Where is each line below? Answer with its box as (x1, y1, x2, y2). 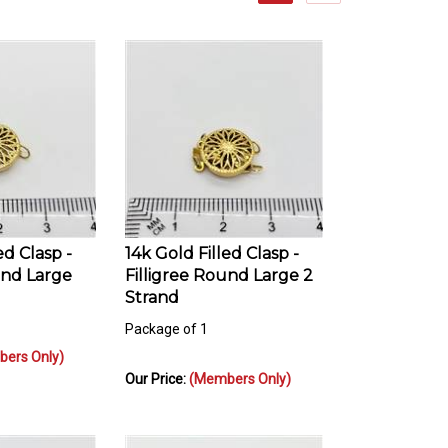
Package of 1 (125, 311, 208, 328)
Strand (125, 278, 179, 298)
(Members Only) (189, 361, 291, 378)
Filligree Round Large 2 (125, 256, 313, 276)
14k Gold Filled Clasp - (125, 234, 299, 254)
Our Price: (125, 361, 189, 378)
